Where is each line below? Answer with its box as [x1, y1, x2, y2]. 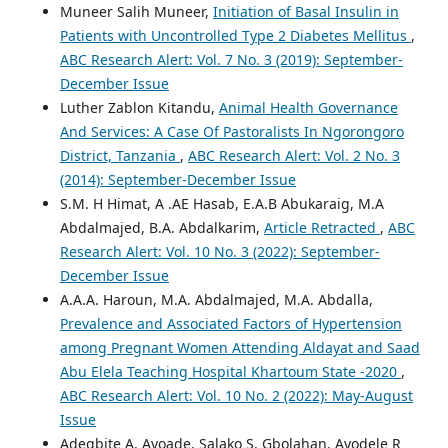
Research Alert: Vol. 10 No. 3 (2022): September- [59, 242, 380, 262]
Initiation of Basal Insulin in [212, 2, 399, 22]
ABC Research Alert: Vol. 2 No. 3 [187, 146, 400, 166]
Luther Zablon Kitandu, [59, 98, 219, 118]
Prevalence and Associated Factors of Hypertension [59, 314, 402, 334]
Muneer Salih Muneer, [59, 2, 213, 22]
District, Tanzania [59, 146, 180, 166]
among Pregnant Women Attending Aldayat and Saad [59, 338, 420, 358]
